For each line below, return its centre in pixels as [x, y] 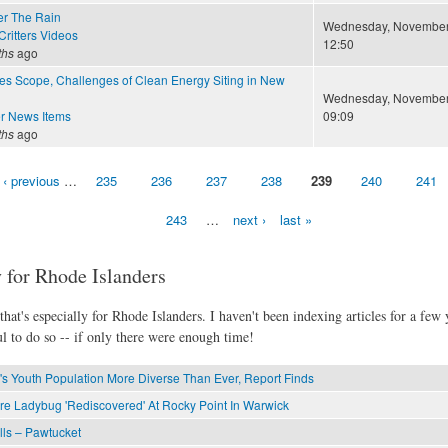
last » [296, 220]
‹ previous [31, 181]
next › [249, 220]
